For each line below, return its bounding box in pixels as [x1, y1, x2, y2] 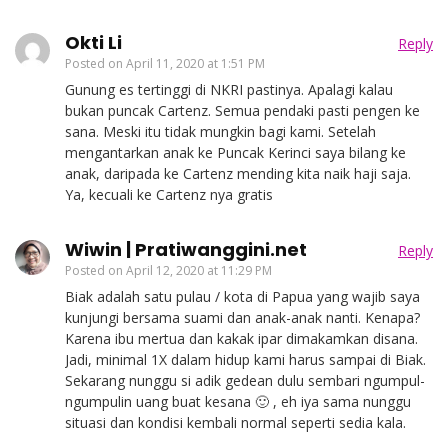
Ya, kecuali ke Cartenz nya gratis [65, 184, 273, 204]
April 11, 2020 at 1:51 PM [126, 54, 265, 72]
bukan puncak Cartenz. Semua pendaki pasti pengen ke [65, 100, 420, 120]
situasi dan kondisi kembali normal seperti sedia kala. [65, 412, 406, 432]
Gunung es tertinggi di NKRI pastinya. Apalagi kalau [65, 79, 393, 99]
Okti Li [65, 29, 122, 55]
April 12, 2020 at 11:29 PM [126, 261, 272, 279]
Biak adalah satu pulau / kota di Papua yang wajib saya [65, 286, 420, 306]
